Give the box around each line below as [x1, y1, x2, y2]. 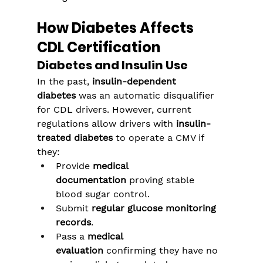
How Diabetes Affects [36, 18, 197, 38]
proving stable [126, 174, 197, 186]
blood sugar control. [55, 188, 150, 200]
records [55, 217, 91, 228]
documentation [55, 174, 126, 186]
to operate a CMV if [112, 132, 207, 144]
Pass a [55, 231, 87, 242]
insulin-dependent [92, 76, 179, 87]
